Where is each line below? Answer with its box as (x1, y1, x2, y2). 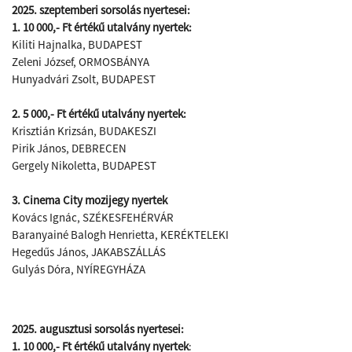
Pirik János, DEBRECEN (12, 141, 126, 156)
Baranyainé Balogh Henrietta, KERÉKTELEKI (12, 227, 229, 242)
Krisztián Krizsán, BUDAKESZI (12, 123, 156, 138)
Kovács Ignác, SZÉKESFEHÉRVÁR (12, 210, 174, 225)
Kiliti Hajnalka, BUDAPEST (12, 37, 142, 52)
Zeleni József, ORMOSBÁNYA (12, 54, 149, 69)
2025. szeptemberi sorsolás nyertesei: (12, 2, 190, 17)
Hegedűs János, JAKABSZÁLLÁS (12, 244, 166, 259)
